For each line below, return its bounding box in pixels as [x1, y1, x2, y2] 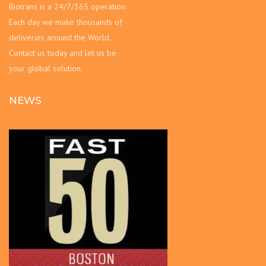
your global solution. [9, 62, 83, 74]
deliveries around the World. [9, 31, 110, 43]
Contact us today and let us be [9, 47, 116, 58]
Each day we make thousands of [9, 16, 122, 27]
